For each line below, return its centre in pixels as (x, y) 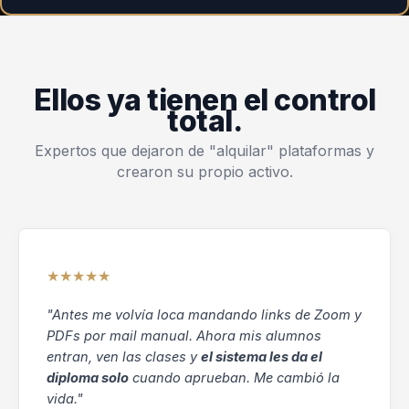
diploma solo (88, 378)
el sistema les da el (262, 357)
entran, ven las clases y (124, 357)
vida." (65, 399)
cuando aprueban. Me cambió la (234, 378)
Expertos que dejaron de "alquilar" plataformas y (204, 150)
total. (204, 121)
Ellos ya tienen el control (204, 100)
